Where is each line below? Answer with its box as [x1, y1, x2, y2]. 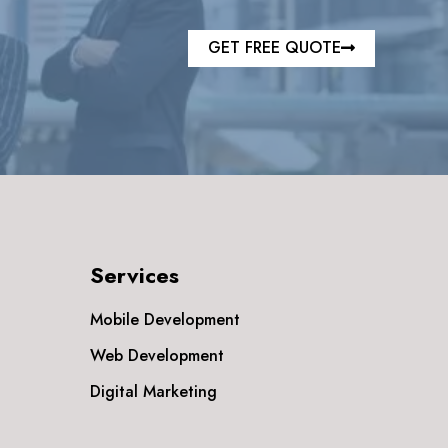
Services [89, 259, 179, 291]
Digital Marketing [89, 380, 217, 403]
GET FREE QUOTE [208, 36, 341, 59]
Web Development [89, 344, 224, 367]
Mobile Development [89, 308, 240, 331]
